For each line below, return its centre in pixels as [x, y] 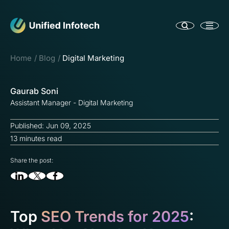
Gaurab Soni [34, 91]
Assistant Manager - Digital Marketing [72, 102]
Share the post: [32, 160]
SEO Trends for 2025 [115, 216]
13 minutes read [36, 138]
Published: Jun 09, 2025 [51, 125]
